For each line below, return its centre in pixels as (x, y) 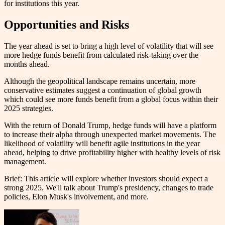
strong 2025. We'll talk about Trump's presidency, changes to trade (109, 187)
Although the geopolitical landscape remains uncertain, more (100, 81)
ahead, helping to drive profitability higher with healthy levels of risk (112, 152)
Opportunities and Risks (67, 25)
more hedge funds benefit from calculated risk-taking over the (101, 55)
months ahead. (28, 64)
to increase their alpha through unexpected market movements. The (110, 134)
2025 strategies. (30, 108)
